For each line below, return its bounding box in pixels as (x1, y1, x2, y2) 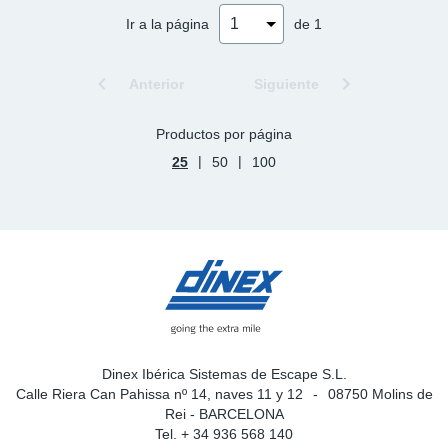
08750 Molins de (327, 385, 433, 402)
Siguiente (254, 75, 319, 92)
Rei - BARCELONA (164, 405, 284, 422)
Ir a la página (126, 15, 209, 32)
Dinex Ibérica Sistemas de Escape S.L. (101, 365, 347, 382)
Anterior (129, 75, 184, 92)
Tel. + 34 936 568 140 (155, 425, 293, 442)
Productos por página (156, 125, 292, 142)
